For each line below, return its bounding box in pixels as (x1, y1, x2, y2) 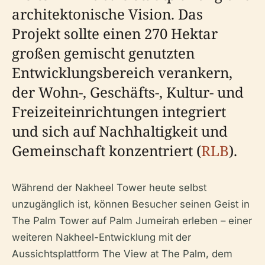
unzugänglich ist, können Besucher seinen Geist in (12, 198, 250, 210)
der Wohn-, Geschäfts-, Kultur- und (12, 82, 244, 102)
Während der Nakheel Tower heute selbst (12, 182, 206, 193)
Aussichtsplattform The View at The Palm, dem (12, 248, 232, 260)
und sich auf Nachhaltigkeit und (12, 121, 228, 141)
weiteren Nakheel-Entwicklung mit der (12, 231, 191, 243)
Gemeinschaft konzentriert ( (12, 141, 201, 160)
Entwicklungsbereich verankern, (12, 63, 232, 82)
